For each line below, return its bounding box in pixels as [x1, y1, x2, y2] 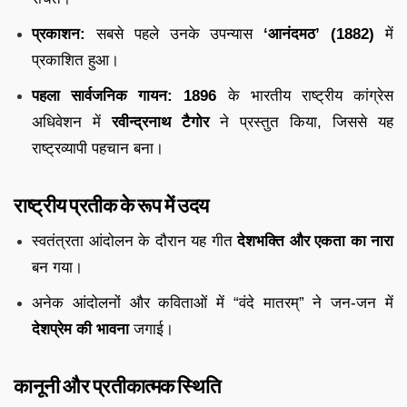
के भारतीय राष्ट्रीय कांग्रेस [216, 86, 394, 104]
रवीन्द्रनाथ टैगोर [112, 113, 209, 131]
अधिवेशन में [32, 113, 112, 131]
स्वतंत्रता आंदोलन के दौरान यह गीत [32, 232, 237, 250]
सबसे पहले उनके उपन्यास [85, 25, 264, 43]
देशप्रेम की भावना [32, 320, 129, 338]
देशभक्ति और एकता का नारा [237, 232, 393, 250]
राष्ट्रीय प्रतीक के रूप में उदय [14, 193, 209, 217]
